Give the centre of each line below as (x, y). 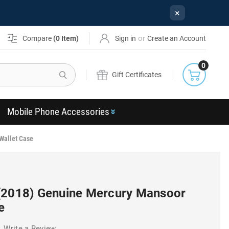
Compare (38, 38)
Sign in (126, 38)
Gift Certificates (137, 74)
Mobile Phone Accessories (58, 112)
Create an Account (177, 38)
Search (88, 69)
